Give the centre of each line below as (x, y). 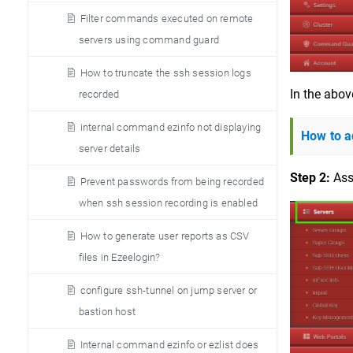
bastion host (107, 312)
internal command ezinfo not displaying (171, 127)
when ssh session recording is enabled (168, 203)
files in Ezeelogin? (119, 257)
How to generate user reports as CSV (165, 236)
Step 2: (310, 177)
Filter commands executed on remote (167, 19)
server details (110, 149)
